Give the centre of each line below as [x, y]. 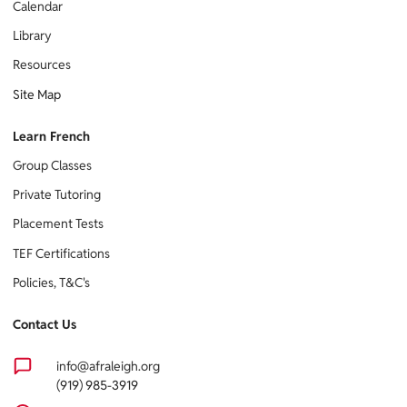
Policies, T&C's [51, 282]
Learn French [51, 136]
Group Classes [52, 166]
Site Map [37, 94]
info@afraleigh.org [108, 367]
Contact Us [45, 324]
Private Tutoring [57, 195]
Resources [42, 65]
